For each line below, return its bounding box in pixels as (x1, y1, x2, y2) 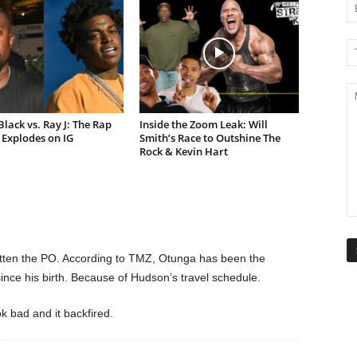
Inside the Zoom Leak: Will (139, 117, 268, 131)
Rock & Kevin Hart (139, 144, 228, 159)
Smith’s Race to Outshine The (139, 131, 280, 145)
